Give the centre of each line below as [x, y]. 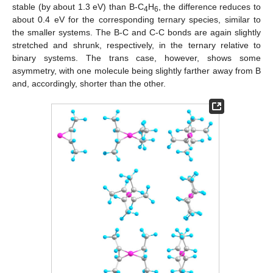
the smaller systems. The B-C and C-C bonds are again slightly [136, 32]
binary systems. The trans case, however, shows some [136, 58]
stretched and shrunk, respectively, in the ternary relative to [136, 45]
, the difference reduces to [210, 6]
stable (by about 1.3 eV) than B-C [78, 6]
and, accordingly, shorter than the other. [89, 83]
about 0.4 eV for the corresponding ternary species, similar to [136, 19]
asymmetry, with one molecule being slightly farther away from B [136, 70]
